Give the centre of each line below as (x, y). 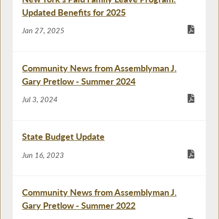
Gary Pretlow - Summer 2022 (79, 205)
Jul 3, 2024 (40, 99)
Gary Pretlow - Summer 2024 (79, 81)
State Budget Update (64, 137)
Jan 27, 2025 (44, 31)
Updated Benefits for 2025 (74, 12)
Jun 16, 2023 (43, 155)
